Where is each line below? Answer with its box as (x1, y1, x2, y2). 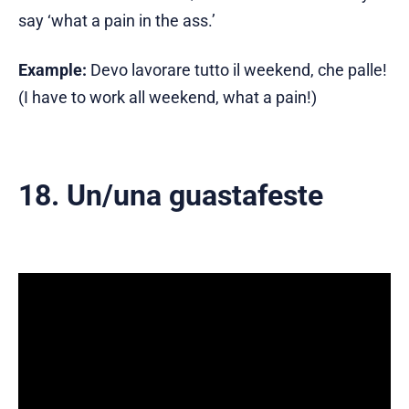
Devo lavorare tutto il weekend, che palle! (90, 59, 387, 79)
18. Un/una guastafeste (18, 177, 323, 213)
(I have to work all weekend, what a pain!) (18, 87, 317, 107)
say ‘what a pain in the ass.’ (18, 10, 215, 30)
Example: (18, 59, 90, 79)
